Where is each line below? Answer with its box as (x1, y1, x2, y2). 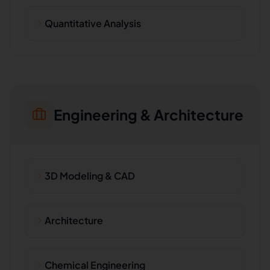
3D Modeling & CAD (45, 169, 135, 182)
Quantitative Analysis (45, 17, 141, 30)
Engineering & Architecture (54, 105, 243, 124)
